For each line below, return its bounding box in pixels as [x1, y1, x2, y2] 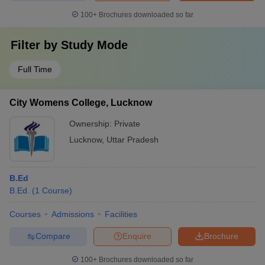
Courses [9, 209, 41, 219]
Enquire [122, 231, 151, 241]
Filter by [11, 38, 61, 51]
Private [114, 118, 140, 128]
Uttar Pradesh [106, 134, 159, 144]
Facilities [105, 209, 137, 219]
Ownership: [69, 118, 114, 128]
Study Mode [61, 38, 128, 51]
